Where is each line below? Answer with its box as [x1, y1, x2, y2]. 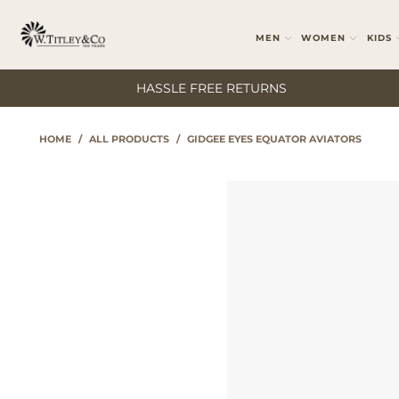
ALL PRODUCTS [88, 133, 169, 145]
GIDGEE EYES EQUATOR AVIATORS [186, 133, 362, 145]
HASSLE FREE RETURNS [135, 80, 287, 96]
